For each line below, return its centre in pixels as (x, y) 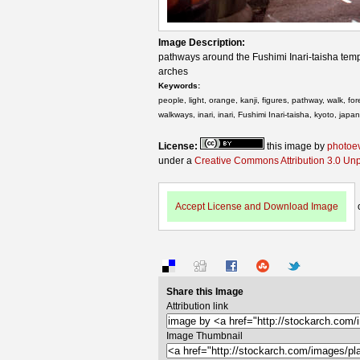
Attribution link (197, 306)
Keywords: (180, 85)
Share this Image (205, 291)
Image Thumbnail (205, 335)
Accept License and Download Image (257, 206)
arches (173, 71)
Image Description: (203, 42)
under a (176, 160)
